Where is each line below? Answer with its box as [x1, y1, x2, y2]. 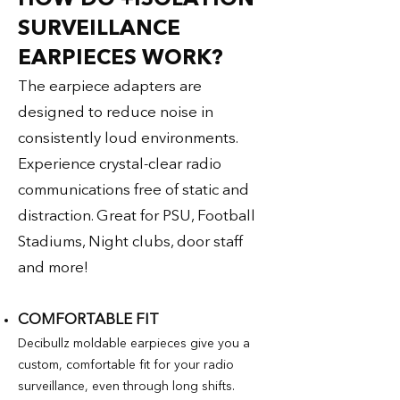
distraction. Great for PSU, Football [18, 208, 255, 224]
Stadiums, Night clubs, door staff [18, 234, 243, 250]
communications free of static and [18, 182, 249, 198]
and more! [18, 260, 88, 276]
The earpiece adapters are [18, 79, 202, 95]
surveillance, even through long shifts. [18, 379, 235, 393]
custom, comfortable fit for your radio [18, 358, 234, 371]
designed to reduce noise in [18, 104, 213, 121]
